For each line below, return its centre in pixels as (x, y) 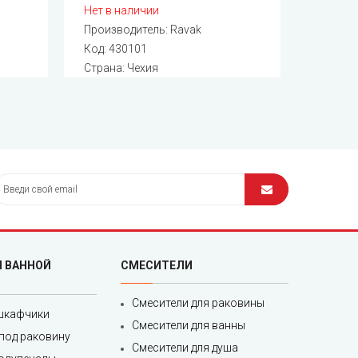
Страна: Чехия (121, 68)
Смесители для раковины (198, 303)
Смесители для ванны (189, 326)
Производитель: (127, 30)
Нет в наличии (122, 11)
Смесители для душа (185, 348)
